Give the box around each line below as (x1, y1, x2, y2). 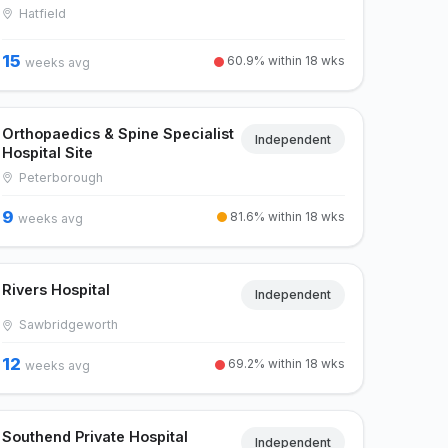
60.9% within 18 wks (223, 52, 345, 68)
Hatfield (15, 6, 67, 22)
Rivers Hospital (2, 280, 111, 298)
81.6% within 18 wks (226, 208, 345, 224)
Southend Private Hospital (2, 428, 189, 446)
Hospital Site (2, 143, 94, 161)
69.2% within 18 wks (224, 356, 345, 372)
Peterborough (15, 169, 104, 185)
